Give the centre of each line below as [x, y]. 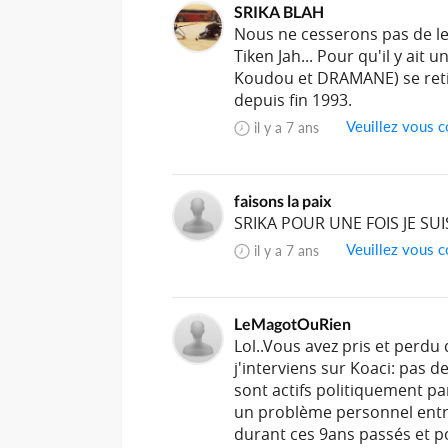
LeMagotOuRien [292, 324]
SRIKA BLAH [278, 12]
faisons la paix [282, 201]
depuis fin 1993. [292, 100]
